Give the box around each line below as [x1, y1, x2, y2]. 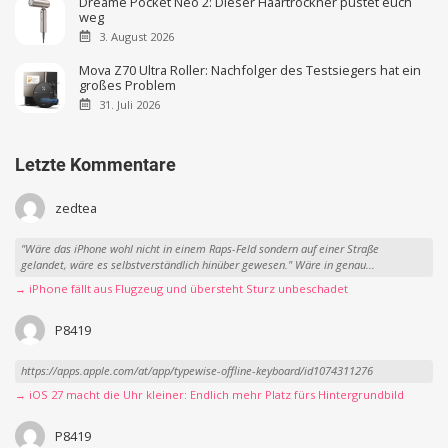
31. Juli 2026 [98, 97, 160, 113]
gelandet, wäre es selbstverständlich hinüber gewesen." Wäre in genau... [20, 257, 375, 273]
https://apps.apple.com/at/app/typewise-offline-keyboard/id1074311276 [20, 363, 373, 379]
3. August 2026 [98, 29, 174, 45]
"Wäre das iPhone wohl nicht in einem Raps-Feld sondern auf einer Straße [20, 241, 379, 257]
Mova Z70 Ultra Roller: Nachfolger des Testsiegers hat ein [79, 61, 422, 80]
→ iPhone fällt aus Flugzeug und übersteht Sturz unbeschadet [15, 280, 348, 296]
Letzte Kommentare [15, 153, 176, 175]
